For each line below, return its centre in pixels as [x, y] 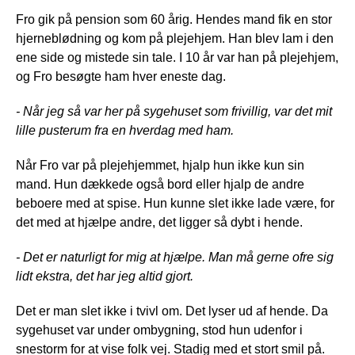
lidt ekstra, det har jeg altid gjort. [105, 276]
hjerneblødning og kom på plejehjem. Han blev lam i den [175, 38]
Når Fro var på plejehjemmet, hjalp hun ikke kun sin [160, 165]
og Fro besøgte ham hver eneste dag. [121, 76]
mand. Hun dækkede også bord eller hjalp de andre [160, 184]
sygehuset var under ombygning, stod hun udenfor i [159, 330]
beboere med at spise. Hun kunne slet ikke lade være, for [175, 203]
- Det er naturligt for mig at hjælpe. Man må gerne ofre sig [175, 257]
